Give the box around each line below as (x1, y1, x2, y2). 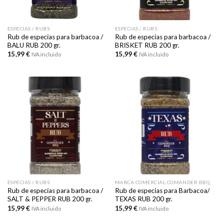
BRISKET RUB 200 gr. (114, 41, 179, 49)
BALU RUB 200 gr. (7, 41, 60, 49)
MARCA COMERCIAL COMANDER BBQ (114, 179, 210, 186)
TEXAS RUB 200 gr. (114, 195, 172, 203)
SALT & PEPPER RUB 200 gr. (7, 195, 92, 203)
